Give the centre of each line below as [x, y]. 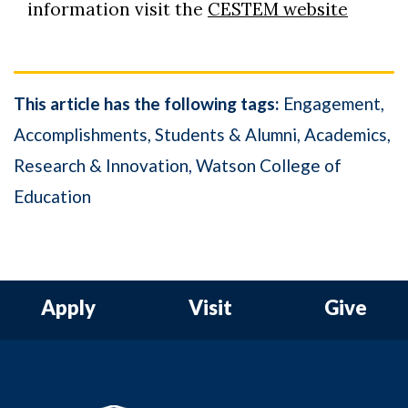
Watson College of [269, 165]
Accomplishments [81, 134]
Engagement [332, 103]
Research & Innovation [101, 165]
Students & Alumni [226, 134]
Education [52, 196]
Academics [346, 134]
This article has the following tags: [147, 103]
